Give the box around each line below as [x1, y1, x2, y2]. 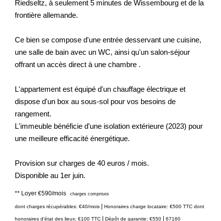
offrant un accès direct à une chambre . [15, 60, 141, 69]
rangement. [15, 109, 51, 118]
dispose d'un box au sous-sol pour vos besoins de [15, 97, 176, 106]
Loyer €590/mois [21, 189, 66, 197]
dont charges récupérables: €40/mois [15, 203, 101, 209]
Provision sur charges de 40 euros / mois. [15, 158, 149, 167]
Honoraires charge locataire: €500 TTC [104, 203, 192, 209]
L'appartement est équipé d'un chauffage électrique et [15, 84, 185, 93]
